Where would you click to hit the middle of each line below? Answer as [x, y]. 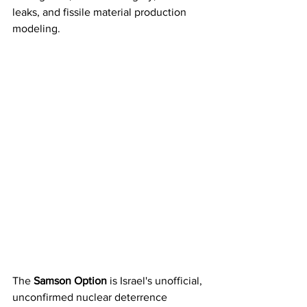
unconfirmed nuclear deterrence [91, 297]
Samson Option [70, 281]
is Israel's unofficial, [156, 281]
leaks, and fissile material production [101, 12]
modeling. [36, 28]
